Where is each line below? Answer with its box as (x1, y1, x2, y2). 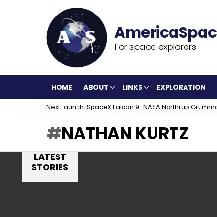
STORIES (31, 161, 68, 173)
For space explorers (114, 40, 196, 53)
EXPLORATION (156, 82, 206, 92)
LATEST (33, 151, 66, 163)
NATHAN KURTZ (62, 122, 189, 145)
